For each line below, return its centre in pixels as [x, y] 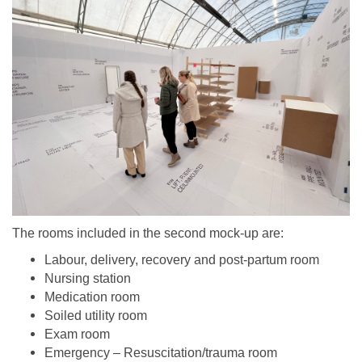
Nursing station [88, 278]
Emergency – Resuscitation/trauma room [161, 352]
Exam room [77, 334]
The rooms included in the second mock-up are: [148, 233]
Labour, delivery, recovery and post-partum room [182, 259]
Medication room [92, 297]
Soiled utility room [96, 315]
